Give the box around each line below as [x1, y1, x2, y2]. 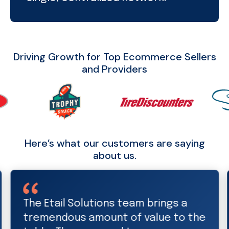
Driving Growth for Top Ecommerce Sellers [13, 50, 216, 63]
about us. [93, 149, 136, 163]
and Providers [82, 62, 147, 76]
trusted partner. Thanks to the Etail [22, 213, 203, 224]
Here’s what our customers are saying [24, 136, 205, 150]
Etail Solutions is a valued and [22, 198, 169, 210]
